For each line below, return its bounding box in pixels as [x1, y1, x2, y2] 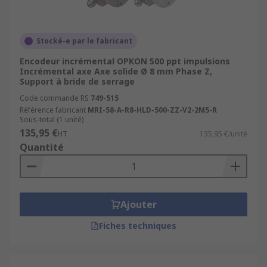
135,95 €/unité [200, 129, 247, 139]
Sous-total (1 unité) [20, 114, 83, 125]
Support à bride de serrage [20, 76, 135, 87]
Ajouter [120, 198, 157, 211]
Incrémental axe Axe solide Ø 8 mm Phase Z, [20, 66, 212, 77]
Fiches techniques [99, 220, 176, 231]
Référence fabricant [20, 105, 86, 115]
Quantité [20, 141, 64, 154]
